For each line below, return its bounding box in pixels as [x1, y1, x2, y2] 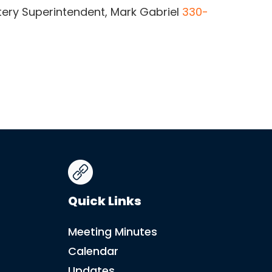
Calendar [67, 243, 118, 259]
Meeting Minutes [67, 223, 157, 239]
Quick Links [67, 192, 141, 209]
